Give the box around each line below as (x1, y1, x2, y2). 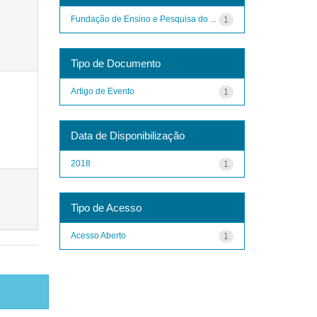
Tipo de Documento (70, 57, 161, 69)
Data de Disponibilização (70, 129, 185, 142)
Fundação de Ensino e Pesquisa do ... (70, 13, 217, 24)
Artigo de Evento (70, 86, 134, 96)
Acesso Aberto (70, 230, 126, 241)
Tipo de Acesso (70, 201, 142, 214)
